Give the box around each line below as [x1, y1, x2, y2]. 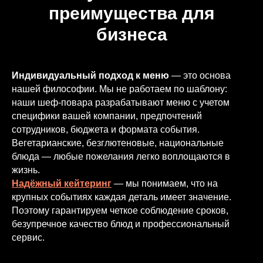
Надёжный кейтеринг [12, 178, 112, 188]
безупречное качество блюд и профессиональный [12, 219, 230, 229]
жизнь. [12, 165, 40, 175]
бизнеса [96, 25, 167, 44]
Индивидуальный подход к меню [12, 70, 169, 80]
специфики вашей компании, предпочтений [12, 111, 202, 121]
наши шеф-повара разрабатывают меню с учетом [12, 97, 230, 107]
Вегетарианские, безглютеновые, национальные [12, 138, 224, 148]
